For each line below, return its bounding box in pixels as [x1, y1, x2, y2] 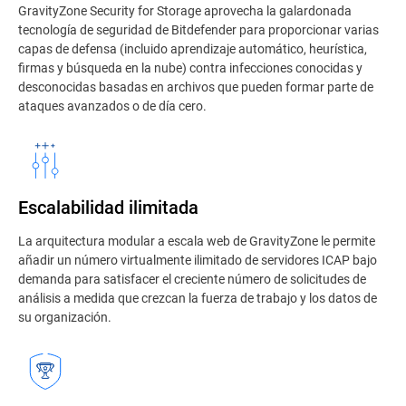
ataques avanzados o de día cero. [18, 97, 207, 114]
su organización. [18, 308, 111, 325]
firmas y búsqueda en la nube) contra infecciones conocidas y [18, 59, 362, 76]
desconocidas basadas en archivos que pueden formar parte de [18, 78, 373, 95]
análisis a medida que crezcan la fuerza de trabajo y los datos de [18, 289, 377, 306]
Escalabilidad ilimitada [18, 195, 198, 218]
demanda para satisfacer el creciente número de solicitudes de [18, 270, 366, 287]
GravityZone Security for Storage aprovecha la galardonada [18, 2, 352, 19]
